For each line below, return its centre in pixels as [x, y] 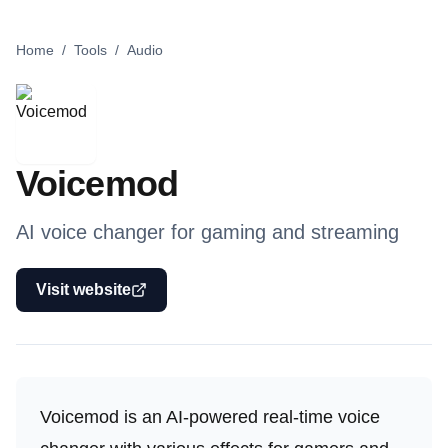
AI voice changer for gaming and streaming [207, 232]
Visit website [83, 289]
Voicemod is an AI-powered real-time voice [210, 417]
